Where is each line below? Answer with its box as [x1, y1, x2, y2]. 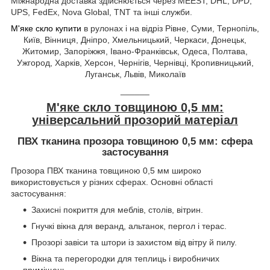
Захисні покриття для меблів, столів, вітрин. [31, 204, 203, 215]
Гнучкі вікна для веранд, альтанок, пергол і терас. [31, 221, 227, 231]
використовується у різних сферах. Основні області [11, 177, 213, 187]
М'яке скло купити [11, 24, 81, 34]
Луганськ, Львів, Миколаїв [84, 69, 186, 80]
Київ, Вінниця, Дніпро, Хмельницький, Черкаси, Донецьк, [24, 35, 246, 45]
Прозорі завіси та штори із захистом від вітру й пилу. [31, 237, 237, 247]
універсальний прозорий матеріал [32, 113, 238, 127]
